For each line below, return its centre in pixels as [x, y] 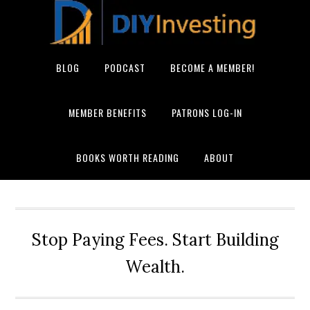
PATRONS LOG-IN [207, 112]
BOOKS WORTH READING [128, 157]
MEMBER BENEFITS [107, 112]
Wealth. [155, 267]
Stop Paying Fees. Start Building [155, 240]
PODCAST [125, 67]
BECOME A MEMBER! [212, 67]
